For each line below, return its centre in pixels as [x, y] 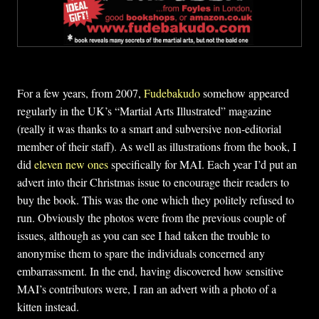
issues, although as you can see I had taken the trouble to [143, 235]
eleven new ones [71, 164]
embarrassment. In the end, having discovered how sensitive [150, 271]
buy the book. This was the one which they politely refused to [156, 199]
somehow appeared [245, 93]
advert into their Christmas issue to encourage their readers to [153, 182]
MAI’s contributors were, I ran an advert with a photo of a [147, 288]
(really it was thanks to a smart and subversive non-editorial [149, 128]
